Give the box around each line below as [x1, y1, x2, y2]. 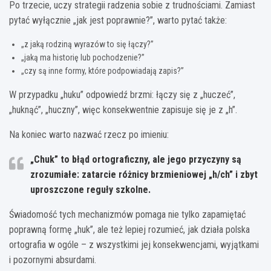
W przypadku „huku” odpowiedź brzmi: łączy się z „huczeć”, [9, 89, 235, 101]
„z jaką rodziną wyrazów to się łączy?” [21, 39, 154, 50]
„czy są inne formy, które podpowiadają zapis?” [21, 66, 184, 76]
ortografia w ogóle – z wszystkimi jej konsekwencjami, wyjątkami [9, 239, 259, 251]
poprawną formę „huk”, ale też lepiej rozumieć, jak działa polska [9, 224, 250, 236]
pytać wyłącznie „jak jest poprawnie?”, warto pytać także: [9, 15, 227, 27]
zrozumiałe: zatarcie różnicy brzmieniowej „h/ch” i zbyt [30, 169, 258, 181]
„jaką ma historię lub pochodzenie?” [21, 53, 145, 63]
